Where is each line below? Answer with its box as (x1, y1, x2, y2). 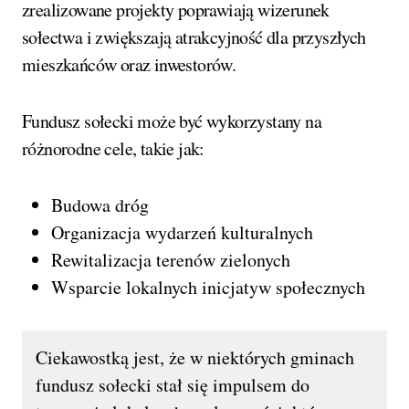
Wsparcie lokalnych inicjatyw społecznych (51, 275, 365, 300)
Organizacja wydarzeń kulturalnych (51, 220, 313, 246)
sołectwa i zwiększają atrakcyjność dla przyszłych (22, 25, 366, 50)
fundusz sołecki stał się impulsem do (36, 372, 309, 398)
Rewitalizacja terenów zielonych (51, 247, 290, 273)
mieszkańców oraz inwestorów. (22, 52, 236, 78)
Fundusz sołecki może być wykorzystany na (22, 109, 321, 134)
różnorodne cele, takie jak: (22, 136, 204, 162)
